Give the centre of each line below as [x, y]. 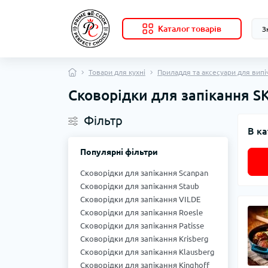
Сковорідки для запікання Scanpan [144, 173]
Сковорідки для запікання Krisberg [144, 239]
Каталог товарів [190, 29]
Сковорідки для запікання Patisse [142, 226]
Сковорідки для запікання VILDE [140, 200]
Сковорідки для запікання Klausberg [147, 252]
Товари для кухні [117, 72]
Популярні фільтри [119, 152]
